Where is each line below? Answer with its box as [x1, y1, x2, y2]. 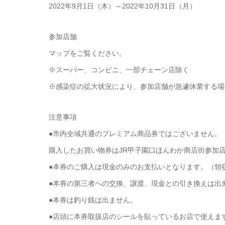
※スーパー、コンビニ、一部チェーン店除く [49, 65, 189, 74]
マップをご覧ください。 [49, 49, 126, 57]
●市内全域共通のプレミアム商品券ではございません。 [49, 129, 221, 138]
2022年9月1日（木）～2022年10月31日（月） [49, 2, 196, 10]
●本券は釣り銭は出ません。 [49, 195, 137, 204]
